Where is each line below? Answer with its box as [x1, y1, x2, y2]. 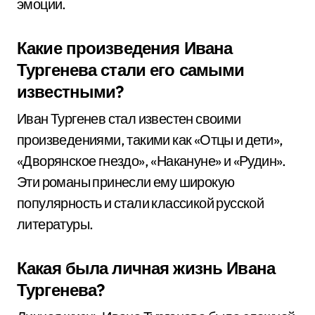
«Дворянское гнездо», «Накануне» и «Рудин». [17, 152, 286, 169]
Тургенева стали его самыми [17, 59, 245, 80]
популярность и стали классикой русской [17, 194, 264, 212]
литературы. [17, 215, 94, 233]
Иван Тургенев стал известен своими [17, 110, 241, 127]
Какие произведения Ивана [17, 37, 233, 58]
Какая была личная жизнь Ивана [17, 257, 275, 278]
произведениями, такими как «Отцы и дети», [17, 131, 283, 148]
